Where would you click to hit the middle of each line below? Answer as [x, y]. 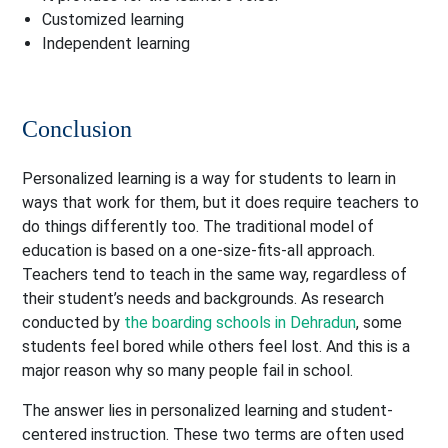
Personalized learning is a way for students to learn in [209, 179]
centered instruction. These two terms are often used [213, 435]
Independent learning [116, 44]
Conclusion [77, 129]
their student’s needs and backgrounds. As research [203, 299]
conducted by [73, 323]
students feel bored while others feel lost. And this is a [216, 347]
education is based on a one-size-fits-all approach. [199, 251]
